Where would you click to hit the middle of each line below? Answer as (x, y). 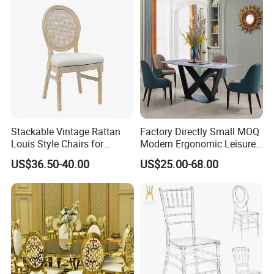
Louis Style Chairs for (57, 144)
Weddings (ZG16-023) (59, 156)
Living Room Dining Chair (195, 156)
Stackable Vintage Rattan (66, 132)
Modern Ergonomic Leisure (198, 144)
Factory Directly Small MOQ (199, 132)
